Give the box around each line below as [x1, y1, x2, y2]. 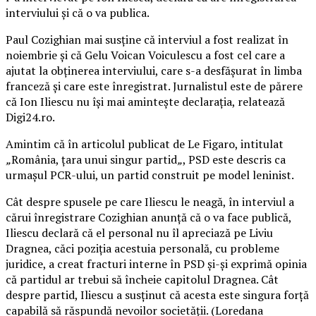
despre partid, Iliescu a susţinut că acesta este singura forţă [6, 286, 309, 303]
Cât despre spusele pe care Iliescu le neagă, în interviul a [6, 193, 294, 209]
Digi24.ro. [6, 109, 55, 125]
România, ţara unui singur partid [11, 151, 177, 167]
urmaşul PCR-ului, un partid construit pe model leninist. [6, 166, 294, 183]
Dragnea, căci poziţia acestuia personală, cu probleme [6, 240, 279, 256]
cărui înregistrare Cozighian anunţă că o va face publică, [6, 209, 291, 225]
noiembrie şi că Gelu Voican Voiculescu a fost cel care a [6, 47, 285, 63]
